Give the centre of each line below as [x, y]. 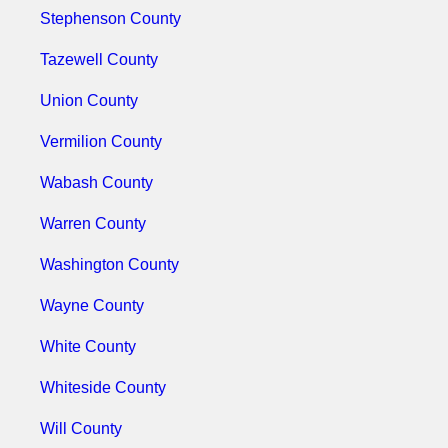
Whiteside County [103, 387]
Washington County [109, 264]
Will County [81, 428]
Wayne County [92, 305]
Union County [89, 100]
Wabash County [96, 182]
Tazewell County [99, 59]
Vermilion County [101, 141]
